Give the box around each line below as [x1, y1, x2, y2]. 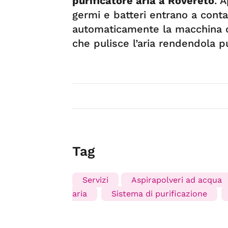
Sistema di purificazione [111, 188, 207, 198]
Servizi [82, 175, 108, 185]
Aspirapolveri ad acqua [131, 175, 222, 185]
